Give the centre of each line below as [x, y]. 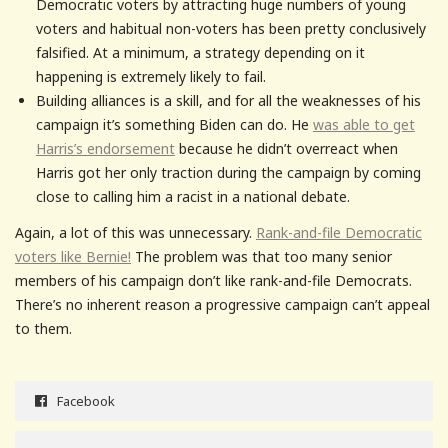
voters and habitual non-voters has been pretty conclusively [230, 28]
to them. [43, 329]
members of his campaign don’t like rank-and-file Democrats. [213, 281]
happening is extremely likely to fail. [150, 76]
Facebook [86, 401]
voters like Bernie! [73, 257]
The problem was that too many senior [261, 257]
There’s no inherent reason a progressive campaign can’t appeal [222, 305]
